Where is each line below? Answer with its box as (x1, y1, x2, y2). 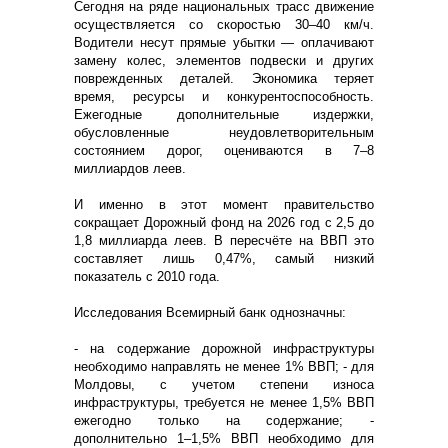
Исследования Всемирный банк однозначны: (74, 304, 346, 320)
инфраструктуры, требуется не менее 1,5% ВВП (74, 394, 374, 410)
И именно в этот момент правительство (74, 196, 374, 212)
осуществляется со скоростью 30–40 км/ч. (74, 16, 374, 32)
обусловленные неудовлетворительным (74, 124, 374, 140)
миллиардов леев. (74, 160, 186, 176)
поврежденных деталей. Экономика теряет (74, 70, 374, 86)
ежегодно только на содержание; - (74, 412, 374, 428)
